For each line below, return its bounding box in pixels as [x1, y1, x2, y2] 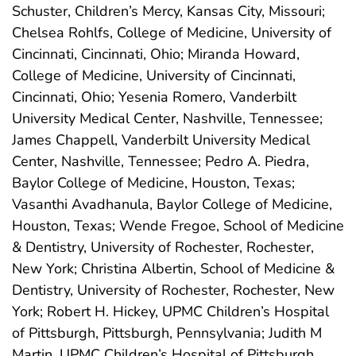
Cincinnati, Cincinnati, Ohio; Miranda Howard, [12, 44, 300, 64]
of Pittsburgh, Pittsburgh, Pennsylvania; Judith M [12, 323, 322, 342]
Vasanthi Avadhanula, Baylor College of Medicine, [12, 194, 332, 214]
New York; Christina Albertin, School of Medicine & [12, 258, 335, 278]
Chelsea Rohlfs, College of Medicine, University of [12, 22, 331, 42]
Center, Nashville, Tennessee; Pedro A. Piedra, [12, 151, 309, 171]
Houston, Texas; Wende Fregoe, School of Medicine [12, 215, 344, 235]
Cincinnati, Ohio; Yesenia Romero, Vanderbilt [12, 87, 296, 106]
